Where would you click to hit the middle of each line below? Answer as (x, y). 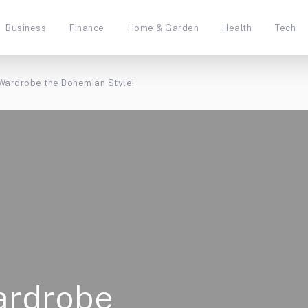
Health (237, 27)
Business (26, 27)
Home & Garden (163, 27)
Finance (87, 27)
